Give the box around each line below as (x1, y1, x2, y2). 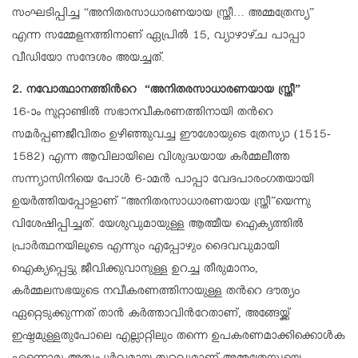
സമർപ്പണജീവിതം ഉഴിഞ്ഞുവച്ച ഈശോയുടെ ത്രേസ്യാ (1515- (12, 127, 331, 144)
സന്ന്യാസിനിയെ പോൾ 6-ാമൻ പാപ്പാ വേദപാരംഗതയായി (12, 172, 314, 189)
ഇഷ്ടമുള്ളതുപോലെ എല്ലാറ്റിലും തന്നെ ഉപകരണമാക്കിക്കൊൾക (12, 328, 345, 345)
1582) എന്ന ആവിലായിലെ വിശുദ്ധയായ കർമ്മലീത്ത (12, 149, 290, 166)
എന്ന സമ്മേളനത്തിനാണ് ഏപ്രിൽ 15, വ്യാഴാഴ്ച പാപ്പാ (12, 28, 305, 45)
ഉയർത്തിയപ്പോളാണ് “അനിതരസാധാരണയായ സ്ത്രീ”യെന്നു (12, 194, 311, 211)
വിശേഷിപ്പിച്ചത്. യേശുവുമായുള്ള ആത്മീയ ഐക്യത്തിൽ (12, 217, 304, 233)
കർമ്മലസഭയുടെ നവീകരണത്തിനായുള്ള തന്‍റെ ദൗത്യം (12, 284, 300, 300)
